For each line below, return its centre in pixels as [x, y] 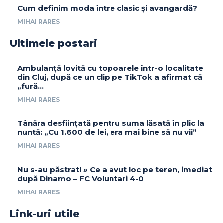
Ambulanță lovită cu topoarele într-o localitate [110, 68]
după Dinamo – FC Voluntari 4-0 [81, 179]
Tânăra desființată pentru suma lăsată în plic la [111, 123]
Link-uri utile [45, 214]
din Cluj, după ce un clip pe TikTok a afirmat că [110, 77]
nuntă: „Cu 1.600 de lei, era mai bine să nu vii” [107, 132]
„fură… [31, 86]
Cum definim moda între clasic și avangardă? [107, 8]
